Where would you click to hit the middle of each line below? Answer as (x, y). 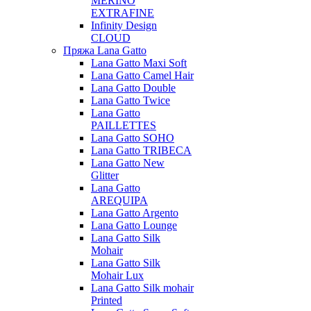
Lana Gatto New (128, 163)
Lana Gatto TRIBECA (141, 150)
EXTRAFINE (123, 13)
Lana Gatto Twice (131, 100)
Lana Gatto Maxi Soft (139, 63)
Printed (107, 300)
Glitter (105, 175)
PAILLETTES (124, 125)
